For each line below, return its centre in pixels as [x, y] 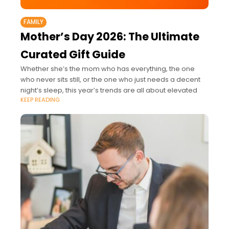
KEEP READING [40, 99]
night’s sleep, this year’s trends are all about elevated [109, 90]
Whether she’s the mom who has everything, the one [108, 68]
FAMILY [33, 22]
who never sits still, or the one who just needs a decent [110, 79]
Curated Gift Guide [73, 54]
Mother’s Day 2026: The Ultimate [110, 36]
